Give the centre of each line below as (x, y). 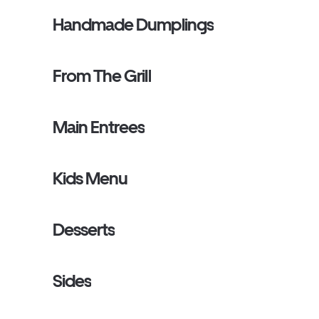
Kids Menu (90, 178)
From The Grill (102, 76)
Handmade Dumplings (133, 25)
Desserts (84, 230)
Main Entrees (99, 127)
